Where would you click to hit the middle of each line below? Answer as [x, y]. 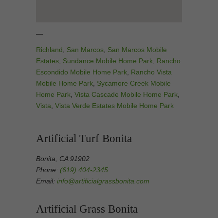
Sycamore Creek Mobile [134, 83]
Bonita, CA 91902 [63, 159]
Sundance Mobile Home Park [108, 61]
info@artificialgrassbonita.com [103, 181]
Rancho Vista [151, 72]
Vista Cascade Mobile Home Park [126, 94]
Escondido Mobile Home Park [82, 72]
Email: [46, 181]
